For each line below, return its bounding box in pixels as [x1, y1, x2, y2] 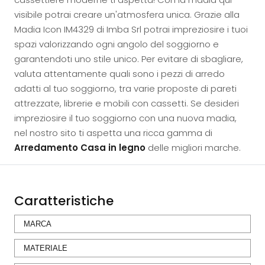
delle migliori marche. [146, 141, 241, 154]
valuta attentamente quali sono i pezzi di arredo [14, 67, 225, 80]
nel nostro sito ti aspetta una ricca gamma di [14, 127, 212, 139]
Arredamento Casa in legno [14, 141, 146, 154]
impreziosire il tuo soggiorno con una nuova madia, [14, 112, 237, 124]
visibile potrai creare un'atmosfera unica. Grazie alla [14, 8, 240, 21]
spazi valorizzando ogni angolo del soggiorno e [14, 38, 219, 50]
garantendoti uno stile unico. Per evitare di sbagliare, [14, 53, 243, 65]
